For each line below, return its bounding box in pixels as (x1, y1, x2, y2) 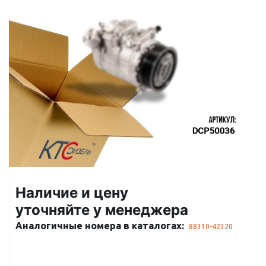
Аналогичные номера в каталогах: (15, 220, 184, 231)
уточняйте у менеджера (15, 201, 188, 218)
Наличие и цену (15, 184, 128, 201)
